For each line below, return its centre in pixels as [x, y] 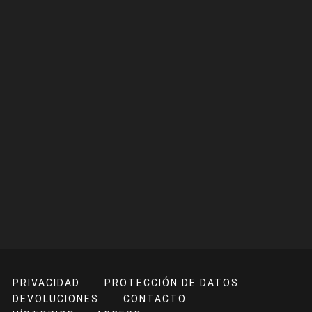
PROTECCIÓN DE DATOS [172, 282]
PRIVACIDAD [46, 282]
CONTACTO [155, 298]
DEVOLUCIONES [56, 298]
